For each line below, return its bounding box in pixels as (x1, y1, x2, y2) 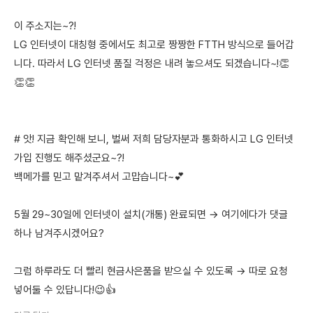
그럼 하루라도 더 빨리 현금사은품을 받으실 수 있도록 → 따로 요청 (14, 265, 288, 277)
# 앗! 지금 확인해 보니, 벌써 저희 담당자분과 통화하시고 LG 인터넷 (14, 133, 293, 145)
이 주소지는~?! (14, 20, 76, 32)
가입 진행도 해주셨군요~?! (14, 152, 124, 164)
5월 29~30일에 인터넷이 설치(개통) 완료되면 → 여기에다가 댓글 (14, 208, 288, 221)
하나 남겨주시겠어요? (14, 227, 104, 240)
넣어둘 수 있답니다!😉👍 (14, 284, 116, 296)
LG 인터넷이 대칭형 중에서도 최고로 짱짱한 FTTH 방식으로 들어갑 (14, 38, 294, 51)
